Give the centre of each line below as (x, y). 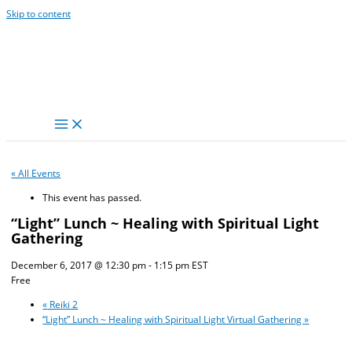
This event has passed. (92, 197)
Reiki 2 (63, 304)
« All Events (36, 172)
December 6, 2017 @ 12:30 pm (79, 265)
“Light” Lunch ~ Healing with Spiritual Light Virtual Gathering (174, 319)
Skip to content (38, 13)
